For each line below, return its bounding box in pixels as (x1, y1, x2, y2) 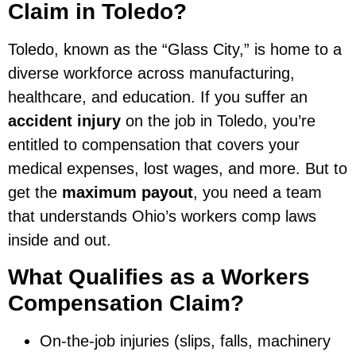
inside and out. (8, 231, 111, 250)
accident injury (8, 112, 121, 130)
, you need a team (193, 184, 322, 202)
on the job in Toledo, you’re (121, 112, 315, 130)
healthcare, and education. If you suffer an (8, 88, 308, 106)
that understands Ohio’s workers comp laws (8, 207, 316, 226)
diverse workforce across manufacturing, (8, 64, 295, 83)
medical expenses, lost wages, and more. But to (8, 160, 347, 178)
